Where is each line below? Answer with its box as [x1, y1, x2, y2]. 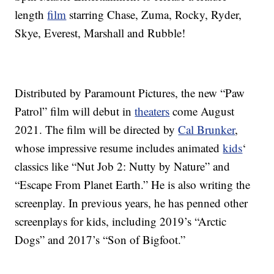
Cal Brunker [178, 122, 235, 138]
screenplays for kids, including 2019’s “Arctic [15, 213, 227, 229]
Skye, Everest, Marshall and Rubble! [15, 25, 186, 41]
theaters [135, 103, 170, 119]
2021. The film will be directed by [15, 122, 179, 138]
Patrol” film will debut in [15, 103, 135, 119]
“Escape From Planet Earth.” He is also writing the [15, 177, 251, 193]
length [15, 7, 48, 23]
